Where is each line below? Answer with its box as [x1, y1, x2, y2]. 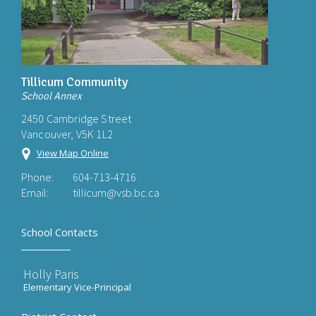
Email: [21, 186, 49, 200]
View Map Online [37, 147, 109, 159]
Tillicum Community [21, 74, 128, 90]
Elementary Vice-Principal [23, 281, 131, 293]
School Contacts [21, 225, 98, 239]
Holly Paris [23, 266, 79, 282]
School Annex [21, 90, 82, 102]
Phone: [21, 170, 54, 184]
